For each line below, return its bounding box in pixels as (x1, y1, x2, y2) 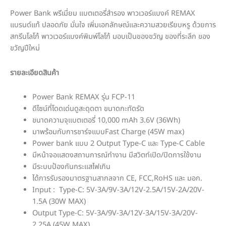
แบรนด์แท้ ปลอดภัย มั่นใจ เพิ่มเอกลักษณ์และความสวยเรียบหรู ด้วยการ (10, 20, 216, 31)
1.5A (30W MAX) (32, 196, 86, 208)
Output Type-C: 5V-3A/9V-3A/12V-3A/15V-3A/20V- (32, 208, 198, 219)
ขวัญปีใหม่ (10, 43, 40, 54)
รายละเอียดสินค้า (10, 67, 59, 79)
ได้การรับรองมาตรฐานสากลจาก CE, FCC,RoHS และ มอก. (32, 173, 202, 185)
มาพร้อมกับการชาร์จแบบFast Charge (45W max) (32, 127, 184, 138)
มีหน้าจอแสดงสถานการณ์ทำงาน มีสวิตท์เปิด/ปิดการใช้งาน (32, 150, 201, 161)
